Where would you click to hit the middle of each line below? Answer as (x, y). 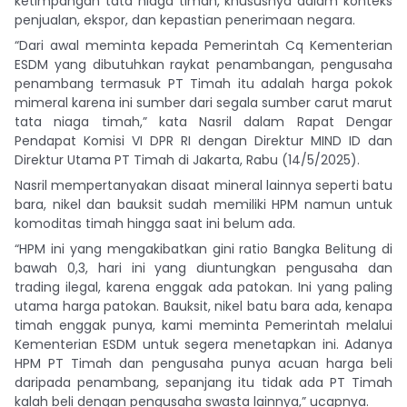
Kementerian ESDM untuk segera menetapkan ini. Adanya (203, 344)
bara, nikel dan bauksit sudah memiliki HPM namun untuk (203, 204)
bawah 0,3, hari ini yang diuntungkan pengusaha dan (203, 268)
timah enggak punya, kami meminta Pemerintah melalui (203, 325)
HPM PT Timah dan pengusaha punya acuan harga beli (203, 363)
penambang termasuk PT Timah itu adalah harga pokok (203, 83)
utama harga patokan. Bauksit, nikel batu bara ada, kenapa (203, 306)
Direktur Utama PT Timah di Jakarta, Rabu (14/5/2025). (187, 159)
